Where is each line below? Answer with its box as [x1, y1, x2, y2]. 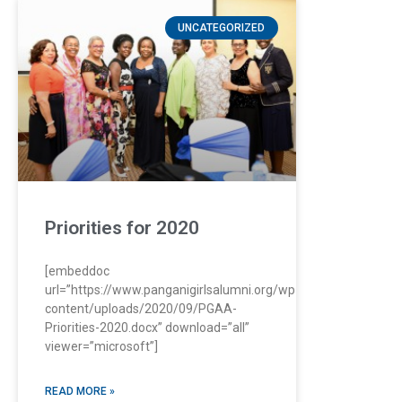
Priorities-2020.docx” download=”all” [45, 319, 249, 335]
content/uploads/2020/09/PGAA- [45, 301, 237, 316]
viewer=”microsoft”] [45, 338, 158, 354]
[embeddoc [45, 263, 109, 278]
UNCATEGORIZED [178, 21, 266, 34]
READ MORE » [45, 384, 115, 398]
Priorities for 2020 [45, 216, 199, 239]
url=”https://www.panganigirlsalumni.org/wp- [45, 282, 300, 297]
